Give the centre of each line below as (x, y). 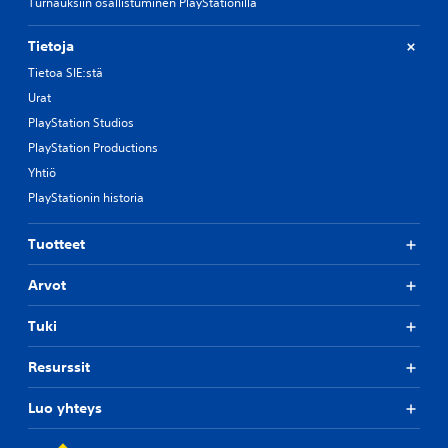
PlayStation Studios (81, 122)
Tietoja (51, 46)
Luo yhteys (65, 408)
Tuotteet (56, 244)
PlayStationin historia (86, 197)
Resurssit (59, 367)
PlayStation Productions (93, 147)
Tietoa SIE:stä (65, 72)
